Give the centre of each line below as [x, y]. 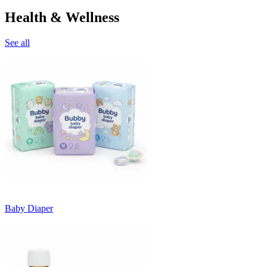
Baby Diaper [29, 208]
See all [17, 42]
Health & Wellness [62, 17]
